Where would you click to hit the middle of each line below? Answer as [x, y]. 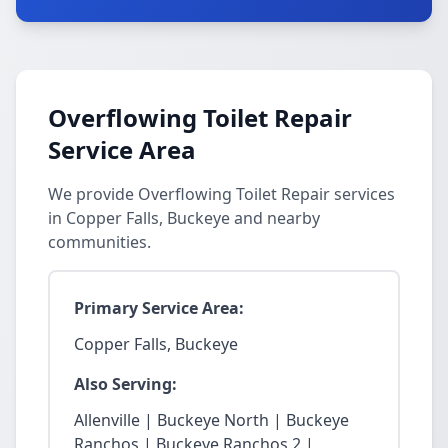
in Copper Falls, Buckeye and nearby [184, 218]
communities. [99, 242]
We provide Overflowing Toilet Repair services [221, 194]
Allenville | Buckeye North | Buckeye [211, 420]
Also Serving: [125, 384]
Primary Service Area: [159, 308]
